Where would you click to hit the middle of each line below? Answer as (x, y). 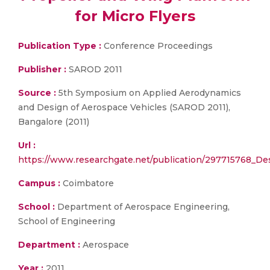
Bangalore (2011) (54, 122)
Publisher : (43, 69)
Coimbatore (87, 183)
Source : (37, 93)
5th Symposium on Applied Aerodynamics (149, 93)
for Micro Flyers (135, 16)
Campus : (39, 183)
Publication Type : (60, 46)
